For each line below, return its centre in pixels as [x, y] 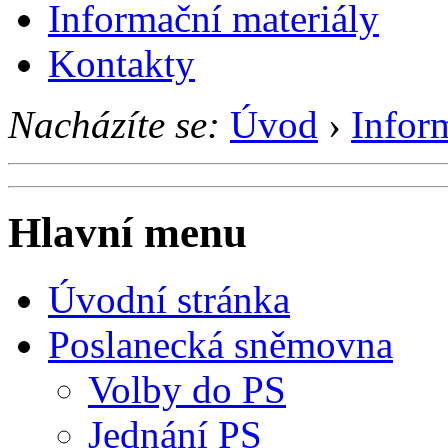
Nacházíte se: [114, 124]
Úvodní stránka [169, 300]
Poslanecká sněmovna [220, 345]
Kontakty [121, 63]
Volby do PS [187, 390]
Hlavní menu [127, 233]
